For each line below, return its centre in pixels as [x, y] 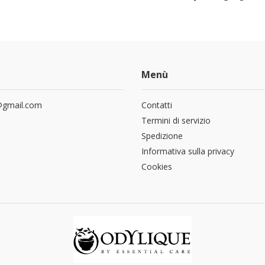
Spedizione [162, 136]
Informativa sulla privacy [188, 151]
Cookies [157, 167]
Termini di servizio [176, 120]
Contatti [157, 105]
